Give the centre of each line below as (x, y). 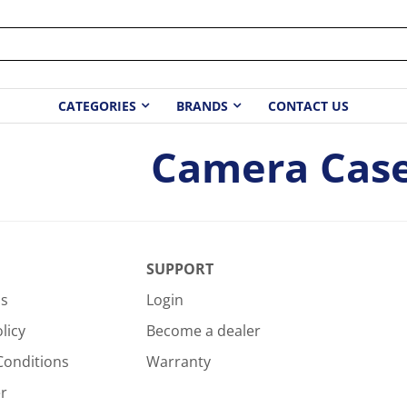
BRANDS (202, 106)
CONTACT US (308, 106)
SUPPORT (179, 269)
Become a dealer (203, 331)
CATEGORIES (97, 106)
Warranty (178, 362)
